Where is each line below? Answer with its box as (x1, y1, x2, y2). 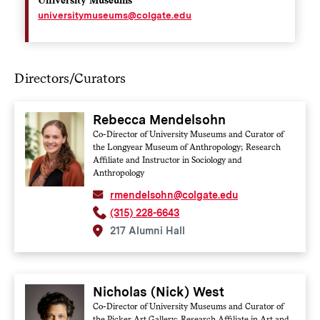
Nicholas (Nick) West (93, 284, 225, 299)
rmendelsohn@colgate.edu (110, 189, 239, 201)
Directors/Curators (14, 69, 126, 86)
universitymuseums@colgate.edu (37, 9, 191, 21)
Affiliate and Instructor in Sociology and (93, 154, 243, 165)
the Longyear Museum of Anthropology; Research (93, 141, 281, 152)
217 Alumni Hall (110, 224, 186, 236)
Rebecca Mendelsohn (93, 111, 226, 127)
